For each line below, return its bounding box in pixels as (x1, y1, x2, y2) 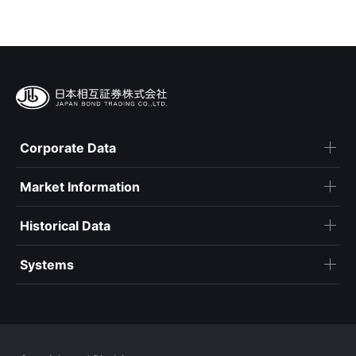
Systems (20, 257, 74, 273)
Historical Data (20, 218, 110, 234)
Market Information (20, 179, 140, 195)
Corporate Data (20, 140, 116, 157)
